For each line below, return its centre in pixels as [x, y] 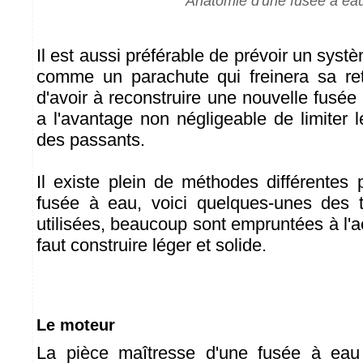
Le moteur [76, 325]
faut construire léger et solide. [152, 245]
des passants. [91, 140]
